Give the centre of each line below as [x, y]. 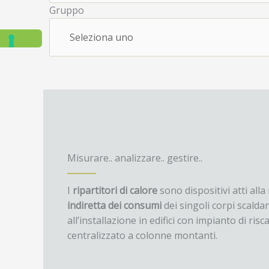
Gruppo [67, 10]
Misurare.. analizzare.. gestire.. [135, 158]
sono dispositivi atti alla [213, 190]
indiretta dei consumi [114, 205]
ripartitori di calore [115, 190]
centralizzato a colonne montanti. [142, 235]
